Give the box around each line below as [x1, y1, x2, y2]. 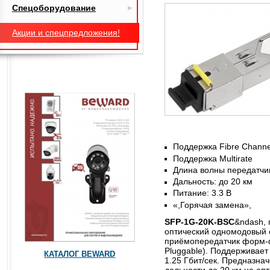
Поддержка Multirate [173, 153, 253, 163]
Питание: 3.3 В [173, 188, 231, 198]
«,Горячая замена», [173, 199, 251, 210]
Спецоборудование [12, 3, 96, 13]
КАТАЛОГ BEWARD [44, 250, 116, 259]
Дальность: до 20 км [173, 177, 253, 187]
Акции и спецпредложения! [12, 28, 120, 37]
